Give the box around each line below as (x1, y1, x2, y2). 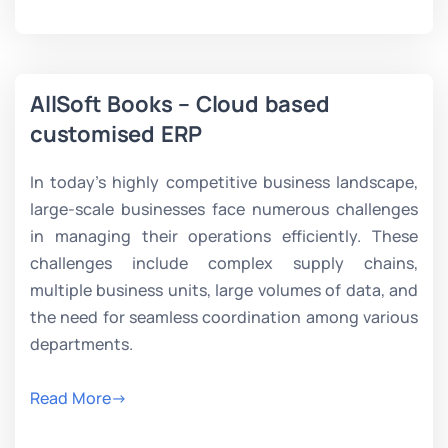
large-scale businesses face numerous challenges (30, 198, 418, 220)
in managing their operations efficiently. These (30, 225, 418, 247)
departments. (30, 333, 133, 355)
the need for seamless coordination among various (30, 306, 418, 328)
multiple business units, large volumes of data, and (30, 279, 418, 301)
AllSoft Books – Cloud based (30, 89, 330, 119)
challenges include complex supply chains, (30, 252, 418, 274)
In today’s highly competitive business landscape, (30, 171, 418, 193)
